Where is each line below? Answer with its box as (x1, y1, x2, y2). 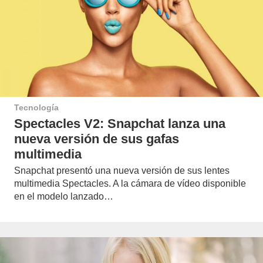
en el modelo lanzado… (14, 191, 113, 202)
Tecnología (14, 102, 59, 112)
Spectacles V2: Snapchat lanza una (14, 116, 225, 131)
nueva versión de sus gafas (14, 131, 179, 146)
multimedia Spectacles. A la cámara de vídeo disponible (14, 178, 246, 189)
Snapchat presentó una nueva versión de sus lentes (14, 166, 230, 176)
